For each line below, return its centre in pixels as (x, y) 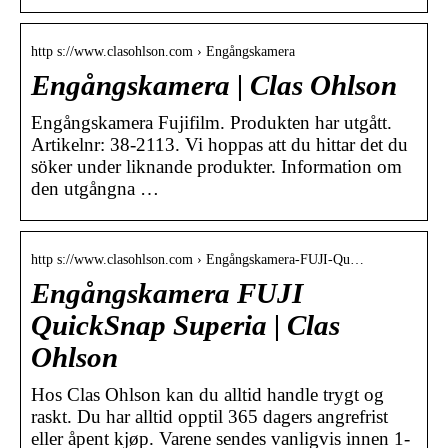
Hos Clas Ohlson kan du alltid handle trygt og (207, 395)
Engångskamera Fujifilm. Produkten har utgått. (211, 123)
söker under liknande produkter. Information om (216, 167)
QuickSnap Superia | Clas (185, 326)
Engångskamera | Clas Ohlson (214, 86)
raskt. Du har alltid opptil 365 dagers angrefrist (209, 417)
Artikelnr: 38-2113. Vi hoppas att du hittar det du (219, 145)
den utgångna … (95, 189)
